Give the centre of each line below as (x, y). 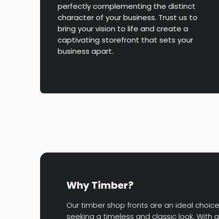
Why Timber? (100, 185)
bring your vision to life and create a (123, 28)
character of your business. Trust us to (128, 17)
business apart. (86, 51)
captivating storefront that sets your (125, 40)
